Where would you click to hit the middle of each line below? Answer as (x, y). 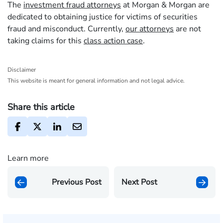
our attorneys (150, 29)
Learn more (28, 159)
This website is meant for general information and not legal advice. (96, 81)
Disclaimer (22, 70)
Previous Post (77, 182)
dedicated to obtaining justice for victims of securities (103, 17)
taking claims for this (46, 41)
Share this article (41, 107)
